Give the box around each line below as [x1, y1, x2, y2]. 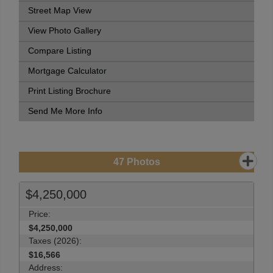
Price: [29, 209, 51, 219]
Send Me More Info [28, 107, 102, 116]
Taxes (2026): [29, 236, 82, 246]
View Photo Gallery [28, 26, 101, 35]
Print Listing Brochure [28, 87, 111, 96]
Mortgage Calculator [28, 66, 107, 76]
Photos [124, 157, 160, 167]
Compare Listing [28, 46, 91, 55]
